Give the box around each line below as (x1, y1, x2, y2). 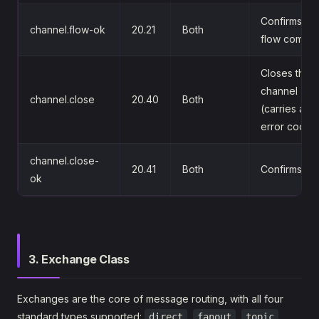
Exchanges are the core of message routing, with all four (17, 292, 283, 305)
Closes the (261, 66, 310, 79)
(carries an (261, 102, 310, 115)
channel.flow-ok (30, 23, 105, 36)
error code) (261, 120, 316, 132)
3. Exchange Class (28, 251, 130, 266)
